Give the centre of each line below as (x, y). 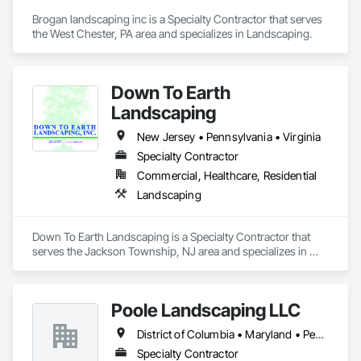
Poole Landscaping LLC (206, 310)
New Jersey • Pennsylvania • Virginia (229, 137)
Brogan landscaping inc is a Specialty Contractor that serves (177, 19)
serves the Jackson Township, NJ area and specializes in (170, 251)
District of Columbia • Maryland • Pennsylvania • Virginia (320, 334)
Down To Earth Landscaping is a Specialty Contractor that (171, 237)
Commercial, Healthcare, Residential (227, 175)
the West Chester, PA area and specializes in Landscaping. (172, 33)
